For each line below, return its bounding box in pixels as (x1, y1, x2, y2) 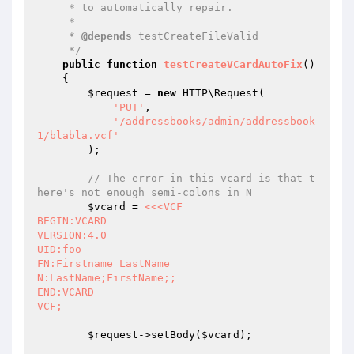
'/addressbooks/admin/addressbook (113, 115, 315, 127)
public (62, 58, 100, 70)
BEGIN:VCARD (37, 215, 107, 227)
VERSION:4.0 (37, 229, 107, 241)
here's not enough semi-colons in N (37, 186, 252, 198)
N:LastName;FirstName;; (37, 272, 176, 284)
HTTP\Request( (176, 87, 265, 99)
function (107, 58, 157, 70)
